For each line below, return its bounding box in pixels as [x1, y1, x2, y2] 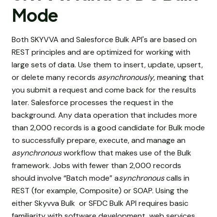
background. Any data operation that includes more [12, 110, 197, 120]
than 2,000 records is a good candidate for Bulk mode [12, 123, 205, 133]
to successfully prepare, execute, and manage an [12, 135, 186, 145]
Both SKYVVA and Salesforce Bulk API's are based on [12, 34, 197, 45]
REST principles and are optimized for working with [12, 47, 190, 57]
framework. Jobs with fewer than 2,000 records [12, 160, 181, 170]
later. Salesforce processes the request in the [12, 97, 173, 108]
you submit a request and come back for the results [12, 85, 196, 95]
